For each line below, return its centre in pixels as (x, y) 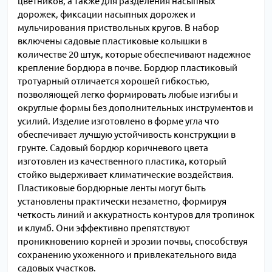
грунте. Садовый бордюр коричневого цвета (113, 148)
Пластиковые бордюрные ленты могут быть (112, 188)
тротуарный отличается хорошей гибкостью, (114, 81)
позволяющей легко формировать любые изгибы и (128, 95)
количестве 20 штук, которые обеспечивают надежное (134, 55)
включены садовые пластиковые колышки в (112, 41)
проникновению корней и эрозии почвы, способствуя (133, 242)
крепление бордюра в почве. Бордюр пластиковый (127, 68)
